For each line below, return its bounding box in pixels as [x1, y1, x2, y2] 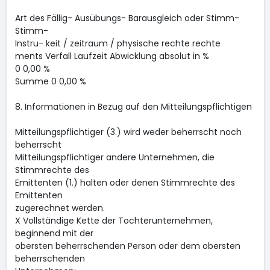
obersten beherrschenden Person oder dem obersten [14, 240, 240, 252]
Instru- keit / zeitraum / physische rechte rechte [14, 37, 221, 49]
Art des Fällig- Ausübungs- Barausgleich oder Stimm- [14, 12, 239, 24]
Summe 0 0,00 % [14, 75, 86, 87]
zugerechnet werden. [14, 202, 105, 214]
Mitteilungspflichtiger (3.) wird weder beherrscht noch [14, 126, 242, 138]
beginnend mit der [14, 227, 93, 239]
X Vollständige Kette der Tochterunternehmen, [14, 215, 213, 227]
